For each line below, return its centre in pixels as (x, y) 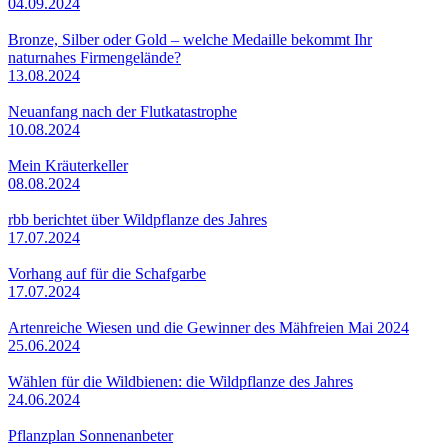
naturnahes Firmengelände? (94, 57)
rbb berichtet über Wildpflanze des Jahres (137, 219)
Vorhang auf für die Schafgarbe (107, 273)
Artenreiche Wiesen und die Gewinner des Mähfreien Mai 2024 (208, 327)
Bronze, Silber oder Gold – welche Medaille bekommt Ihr (190, 39)
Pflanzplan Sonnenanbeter (90, 435)
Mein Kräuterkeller (68, 165)
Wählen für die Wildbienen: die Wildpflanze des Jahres (180, 381)
